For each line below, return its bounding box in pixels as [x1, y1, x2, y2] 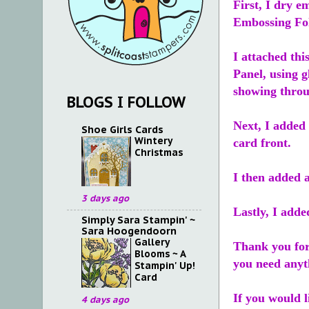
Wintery [134, 134, 172, 147]
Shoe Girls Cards [81, 122, 163, 136]
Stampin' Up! [134, 259, 195, 272]
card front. [233, 136, 291, 150]
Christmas [134, 146, 183, 159]
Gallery [134, 235, 169, 248]
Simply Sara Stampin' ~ [81, 212, 195, 226]
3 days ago [81, 192, 129, 204]
